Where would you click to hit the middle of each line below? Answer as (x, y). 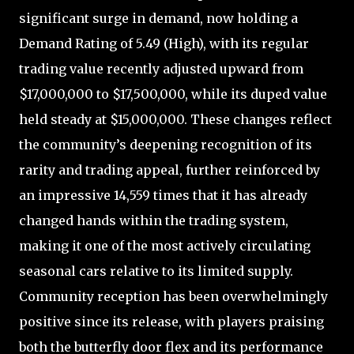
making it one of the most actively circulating (165, 245)
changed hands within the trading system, (154, 220)
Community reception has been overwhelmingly (173, 296)
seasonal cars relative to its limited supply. (156, 271)
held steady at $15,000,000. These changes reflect (175, 119)
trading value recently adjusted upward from (161, 68)
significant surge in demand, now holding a (158, 18)
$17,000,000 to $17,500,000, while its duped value (173, 94)
